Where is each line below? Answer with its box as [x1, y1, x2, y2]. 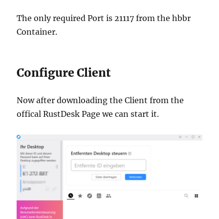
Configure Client [17, 65, 111, 80]
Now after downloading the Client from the [17, 95, 184, 105]
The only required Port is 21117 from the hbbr [17, 13, 191, 23]
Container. [17, 26, 58, 37]
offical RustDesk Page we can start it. [17, 109, 159, 119]
